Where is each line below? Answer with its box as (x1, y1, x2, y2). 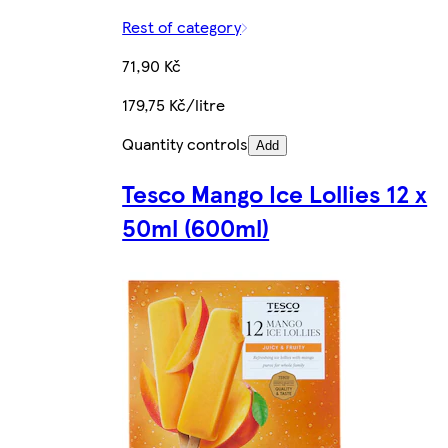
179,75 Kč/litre (122, 93, 226, 117)
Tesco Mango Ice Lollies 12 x (122, 176, 428, 211)
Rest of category (122, 15, 242, 39)
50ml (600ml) (122, 210, 270, 245)
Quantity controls (122, 132, 249, 156)
